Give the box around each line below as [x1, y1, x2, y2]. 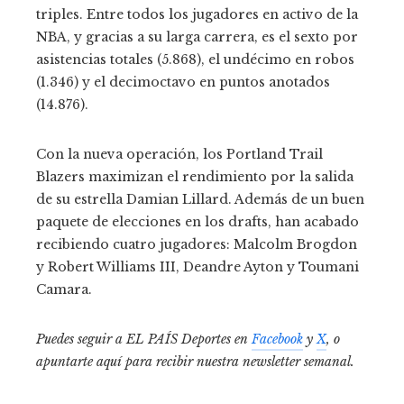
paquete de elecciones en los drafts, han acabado [36, 214, 359, 231]
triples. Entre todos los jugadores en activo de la [36, 6, 358, 23]
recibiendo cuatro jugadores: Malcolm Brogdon [36, 236, 357, 253]
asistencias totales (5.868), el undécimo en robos [36, 51, 354, 69]
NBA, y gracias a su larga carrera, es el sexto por [36, 29, 358, 46]
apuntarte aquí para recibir [36, 353, 197, 371]
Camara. [36, 281, 92, 298]
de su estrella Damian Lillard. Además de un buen [36, 191, 364, 208]
